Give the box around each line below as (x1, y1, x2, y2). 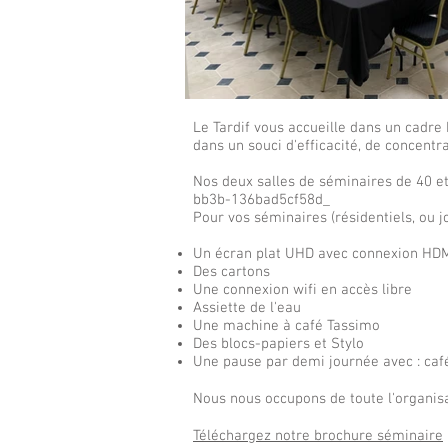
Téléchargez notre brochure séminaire (193, 427, 443, 445)
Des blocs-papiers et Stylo (193, 335, 364, 353)
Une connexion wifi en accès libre (193, 281, 412, 299)
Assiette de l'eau (193, 299, 305, 317)
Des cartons (193, 263, 270, 281)
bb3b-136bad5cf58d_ (193, 191, 330, 209)
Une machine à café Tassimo (193, 317, 380, 335)
